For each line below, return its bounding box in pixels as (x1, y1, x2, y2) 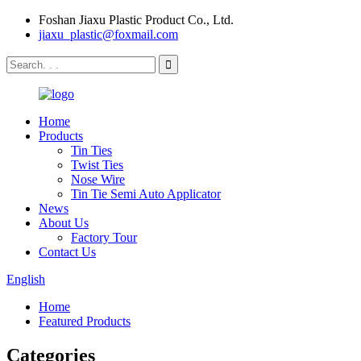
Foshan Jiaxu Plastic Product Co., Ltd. (39, 13, 234, 27)
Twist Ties (71, 158, 123, 172)
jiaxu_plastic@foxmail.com (39, 27, 178, 41)
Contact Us (39, 245, 96, 259)
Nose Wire (71, 172, 125, 186)
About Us (39, 216, 89, 230)
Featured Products (39, 314, 131, 328)
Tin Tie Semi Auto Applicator (71, 187, 221, 201)
